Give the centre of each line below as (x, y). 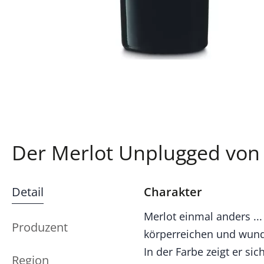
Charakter (173, 192)
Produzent (40, 227)
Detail (28, 192)
